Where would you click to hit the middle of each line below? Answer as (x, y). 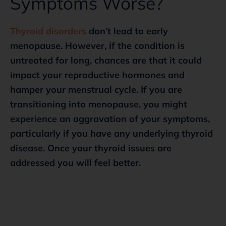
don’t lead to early (127, 31)
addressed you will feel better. (75, 162)
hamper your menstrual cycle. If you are (96, 89)
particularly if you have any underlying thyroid (111, 133)
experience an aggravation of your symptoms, (110, 119)
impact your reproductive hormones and (97, 75)
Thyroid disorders (48, 31)
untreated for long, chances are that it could (106, 60)
